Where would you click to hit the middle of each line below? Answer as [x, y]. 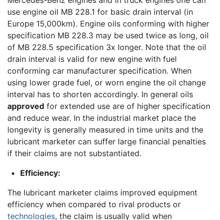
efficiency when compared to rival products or [94, 204]
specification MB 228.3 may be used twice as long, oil [108, 35]
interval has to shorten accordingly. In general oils [100, 94]
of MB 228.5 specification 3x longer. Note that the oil [107, 47]
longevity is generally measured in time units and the [105, 129]
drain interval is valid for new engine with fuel [92, 59]
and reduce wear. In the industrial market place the [102, 118]
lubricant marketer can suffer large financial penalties [107, 141]
